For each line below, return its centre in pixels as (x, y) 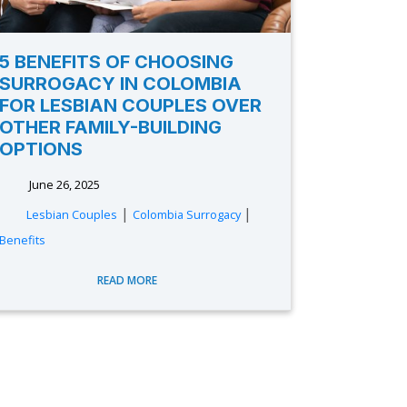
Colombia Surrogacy (188, 214)
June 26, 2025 (63, 184)
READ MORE (129, 280)
